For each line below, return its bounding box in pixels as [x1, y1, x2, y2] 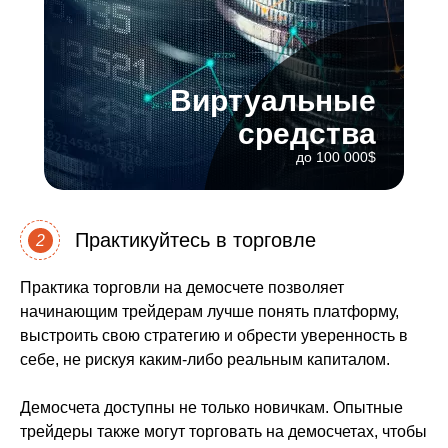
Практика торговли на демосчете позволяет [20, 279, 344, 296]
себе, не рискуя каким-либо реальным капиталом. [20, 351, 390, 368]
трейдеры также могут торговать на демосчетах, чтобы [20, 423, 427, 440]
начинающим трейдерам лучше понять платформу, [20, 303, 399, 320]
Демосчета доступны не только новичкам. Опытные [20, 399, 403, 416]
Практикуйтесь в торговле [75, 229, 316, 251]
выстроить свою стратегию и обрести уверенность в [20, 327, 408, 344]
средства [238, 117, 376, 150]
